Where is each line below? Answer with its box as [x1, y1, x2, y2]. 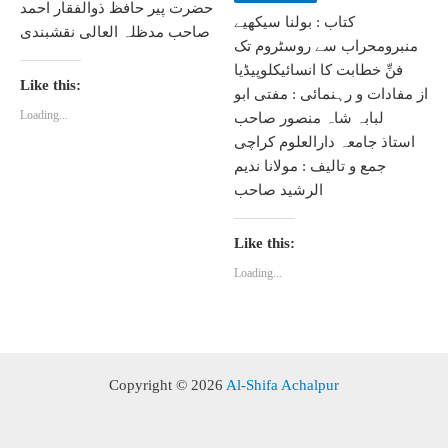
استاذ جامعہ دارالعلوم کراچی [234, 133, 415, 151]
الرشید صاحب [234, 181, 323, 199]
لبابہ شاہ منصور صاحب [234, 109, 384, 127]
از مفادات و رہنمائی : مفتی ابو [234, 85, 428, 103]
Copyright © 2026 [109, 376, 226, 394]
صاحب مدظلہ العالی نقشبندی [20, 23, 210, 41]
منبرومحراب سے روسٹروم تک [234, 37, 418, 55]
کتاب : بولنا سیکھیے [234, 13, 355, 31]
